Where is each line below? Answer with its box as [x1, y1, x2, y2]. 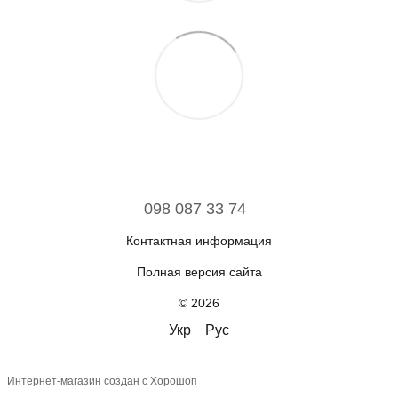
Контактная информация [126, 233, 272, 248]
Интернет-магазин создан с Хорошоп [7, 375, 197, 388]
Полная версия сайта [136, 264, 262, 279]
